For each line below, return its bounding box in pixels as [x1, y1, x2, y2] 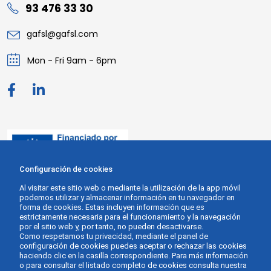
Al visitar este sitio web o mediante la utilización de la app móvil [19, 183, 241, 192]
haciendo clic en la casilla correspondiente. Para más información [19, 251, 248, 260]
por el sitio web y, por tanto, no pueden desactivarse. [19, 222, 203, 231]
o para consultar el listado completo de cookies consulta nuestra [19, 261, 247, 270]
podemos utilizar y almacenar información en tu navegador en [19, 193, 235, 202]
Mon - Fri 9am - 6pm [25, 54, 116, 67]
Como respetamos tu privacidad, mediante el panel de [19, 232, 208, 241]
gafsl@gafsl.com [27, 27, 98, 40]
